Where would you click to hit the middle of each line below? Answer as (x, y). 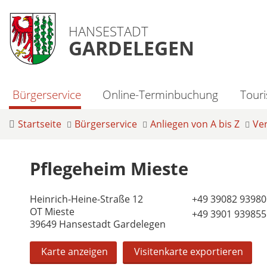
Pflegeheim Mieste (109, 168)
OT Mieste (52, 211)
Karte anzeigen (74, 251)
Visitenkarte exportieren (189, 251)
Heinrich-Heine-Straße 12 (86, 199)
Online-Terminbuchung (161, 94)
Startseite (40, 124)
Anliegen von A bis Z (195, 124)
